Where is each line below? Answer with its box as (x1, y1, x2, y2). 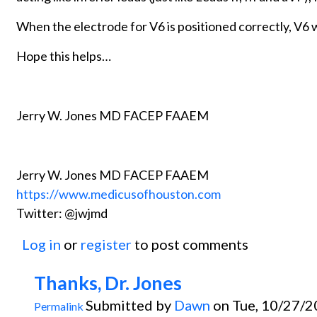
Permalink (34, 299, 83, 313)
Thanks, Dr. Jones (34, 270, 182, 294)
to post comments (132, 235, 248, 253)
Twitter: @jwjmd (16, 204, 108, 221)
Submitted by (86, 296, 174, 313)
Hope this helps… (16, 47, 111, 64)
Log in (22, 235, 61, 253)
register (81, 235, 132, 253)
